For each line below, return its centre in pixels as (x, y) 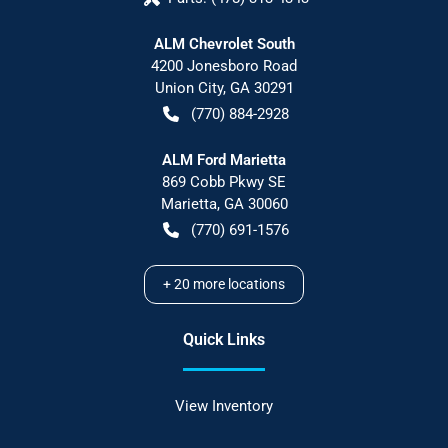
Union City (188, 87)
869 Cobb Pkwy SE (224, 181)
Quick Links (224, 339)
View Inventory (224, 405)
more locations (237, 283)
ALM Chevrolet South (224, 43)
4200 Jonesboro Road (224, 65)
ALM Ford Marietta (224, 159)
